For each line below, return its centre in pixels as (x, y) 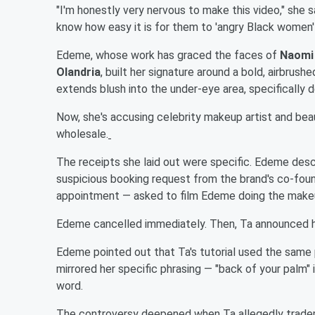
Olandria (78, 72)
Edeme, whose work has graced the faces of (168, 55)
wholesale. (82, 134)
